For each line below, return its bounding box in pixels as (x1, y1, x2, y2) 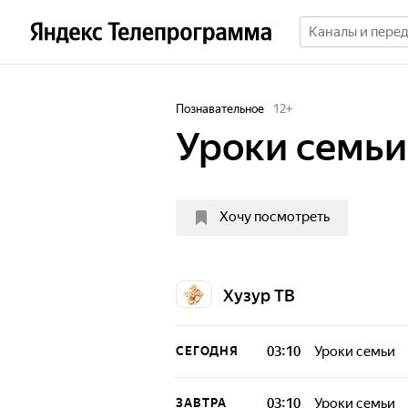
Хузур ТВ (223, 286, 295, 305)
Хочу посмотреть (219, 209, 330, 225)
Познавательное (176, 102, 264, 116)
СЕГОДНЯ (176, 344, 239, 358)
